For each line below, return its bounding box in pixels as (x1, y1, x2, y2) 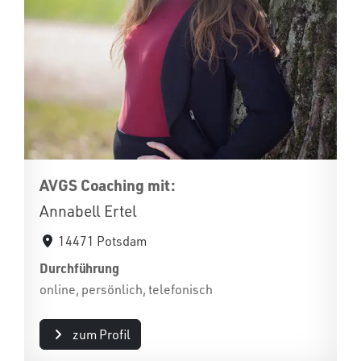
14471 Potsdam (58, 233, 147, 249)
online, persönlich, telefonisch (39, 281, 213, 297)
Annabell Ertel (39, 201, 137, 221)
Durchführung (39, 259, 120, 276)
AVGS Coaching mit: (39, 175, 176, 195)
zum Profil (72, 326, 131, 342)
